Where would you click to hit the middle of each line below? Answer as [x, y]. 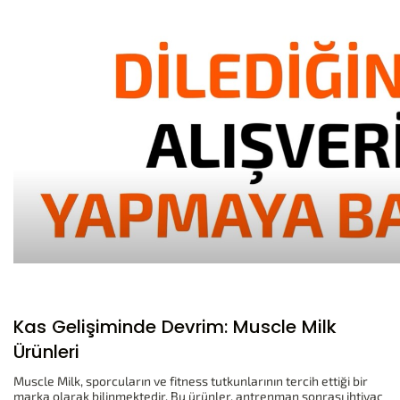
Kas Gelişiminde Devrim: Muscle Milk [175, 326]
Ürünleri [46, 351]
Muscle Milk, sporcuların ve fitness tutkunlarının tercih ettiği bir [191, 380]
